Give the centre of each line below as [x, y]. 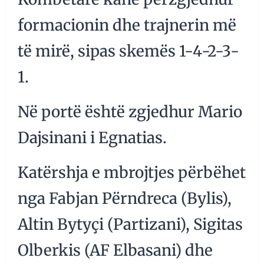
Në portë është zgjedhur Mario [130, 112]
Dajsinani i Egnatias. [92, 138]
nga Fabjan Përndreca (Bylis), [125, 199]
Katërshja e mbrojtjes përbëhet [132, 173]
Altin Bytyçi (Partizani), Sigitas [130, 225]
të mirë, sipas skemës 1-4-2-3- [128, 51]
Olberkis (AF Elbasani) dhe [115, 250]
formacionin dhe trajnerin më [127, 25]
